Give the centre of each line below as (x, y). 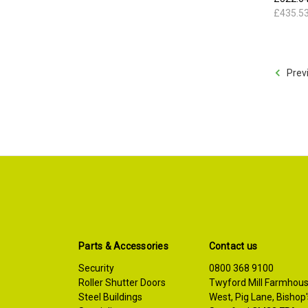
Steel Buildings (110, 297)
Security (96, 268)
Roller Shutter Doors (122, 282)
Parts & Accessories (123, 246)
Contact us (233, 246)
